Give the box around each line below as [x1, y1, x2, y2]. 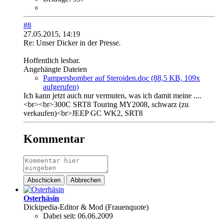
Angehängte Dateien [23, 65, 87, 74]
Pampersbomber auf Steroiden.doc [43, 74, 149, 83]
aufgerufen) [43, 83, 79, 91]
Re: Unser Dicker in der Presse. [23, 39, 121, 47]
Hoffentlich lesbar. [23, 56, 82, 65]
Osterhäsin [23, 194, 59, 203]
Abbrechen [70, 176, 101, 184]
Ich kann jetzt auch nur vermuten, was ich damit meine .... [23, 91, 201, 100]
